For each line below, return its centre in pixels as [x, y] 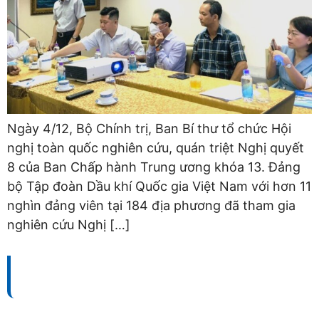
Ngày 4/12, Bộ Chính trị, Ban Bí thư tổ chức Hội [149, 128]
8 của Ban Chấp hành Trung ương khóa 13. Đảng [154, 167]
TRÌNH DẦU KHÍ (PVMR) [84, 285]
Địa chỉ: [37, 308]
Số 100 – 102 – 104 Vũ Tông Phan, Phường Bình [185, 308]
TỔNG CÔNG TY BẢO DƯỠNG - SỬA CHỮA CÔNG [150, 267]
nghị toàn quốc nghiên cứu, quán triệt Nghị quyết [156, 147]
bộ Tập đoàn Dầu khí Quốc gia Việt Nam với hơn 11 [159, 186]
